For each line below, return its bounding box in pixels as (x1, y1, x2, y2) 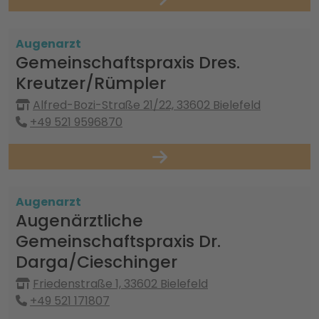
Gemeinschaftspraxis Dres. (16, 51, 240, 74)
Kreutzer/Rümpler (16, 71, 166, 95)
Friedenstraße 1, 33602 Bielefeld (33, 276, 208, 292)
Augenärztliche (16, 209, 143, 232)
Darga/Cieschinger (16, 250, 177, 273)
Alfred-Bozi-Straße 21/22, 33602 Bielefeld (33, 97, 261, 113)
